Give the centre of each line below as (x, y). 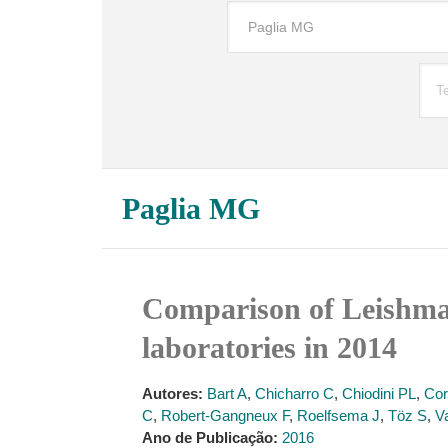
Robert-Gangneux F (225, 415)
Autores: (172, 393)
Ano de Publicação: (210, 437)
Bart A (227, 393)
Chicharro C (294, 393)
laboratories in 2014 (269, 347)
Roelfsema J (338, 415)
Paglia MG (191, 208)
